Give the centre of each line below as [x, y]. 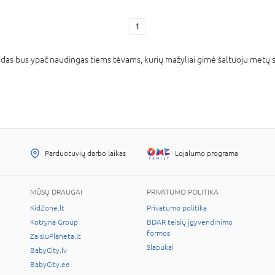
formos [158, 233]
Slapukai [160, 247]
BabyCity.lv [48, 250]
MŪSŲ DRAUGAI [56, 192]
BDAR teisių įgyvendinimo [190, 222]
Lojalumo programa [207, 153]
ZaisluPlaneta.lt [56, 236]
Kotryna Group [54, 222]
